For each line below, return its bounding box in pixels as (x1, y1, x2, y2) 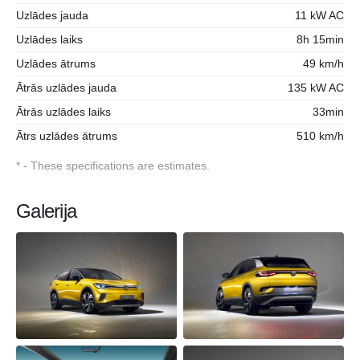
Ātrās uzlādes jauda (16, 80, 117, 94)
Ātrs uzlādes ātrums (16, 129, 117, 142)
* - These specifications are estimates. (16, 158, 210, 172)
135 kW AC (288, 80, 344, 94)
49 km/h (303, 56, 344, 70)
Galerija (16, 199, 77, 222)
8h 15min (297, 32, 344, 46)
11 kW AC (295, 8, 344, 22)
